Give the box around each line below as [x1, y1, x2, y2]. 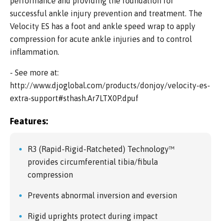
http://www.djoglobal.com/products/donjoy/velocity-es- [10, 81, 210, 90]
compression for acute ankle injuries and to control [10, 35, 192, 44]
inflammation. [10, 47, 59, 57]
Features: [10, 116, 48, 127]
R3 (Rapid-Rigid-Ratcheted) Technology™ [28, 145, 175, 154]
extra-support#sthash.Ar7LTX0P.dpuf [10, 94, 139, 103]
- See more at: [10, 68, 59, 77]
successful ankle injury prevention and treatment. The [10, 9, 202, 18]
